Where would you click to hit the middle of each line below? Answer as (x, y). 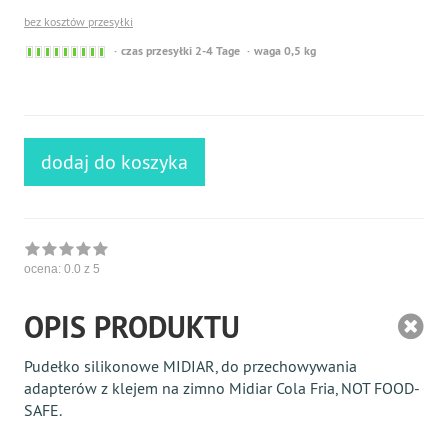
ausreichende (139, 85)
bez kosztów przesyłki (78, 21)
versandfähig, (140, 67)
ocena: (44, 268)
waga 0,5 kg (285, 50)
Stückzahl (131, 103)
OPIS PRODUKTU (132, 327)
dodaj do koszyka (114, 161)
